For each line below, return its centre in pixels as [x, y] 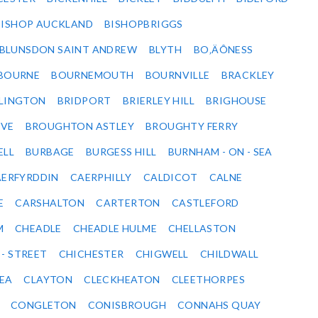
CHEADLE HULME [115, 229]
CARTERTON [128, 203]
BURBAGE [50, 152]
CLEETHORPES [208, 280]
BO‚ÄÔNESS [224, 50]
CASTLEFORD [205, 203]
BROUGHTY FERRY [192, 126]
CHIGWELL [162, 254]
